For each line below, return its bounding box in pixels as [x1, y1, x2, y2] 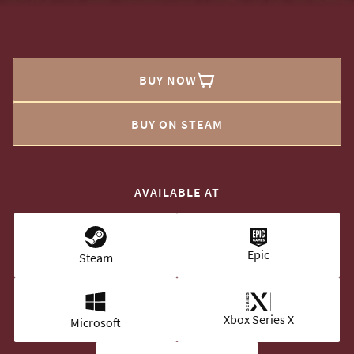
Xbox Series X [223, 311, 294, 327]
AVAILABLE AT [134, 183, 220, 200]
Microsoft [70, 314, 121, 330]
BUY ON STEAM [131, 115, 223, 132]
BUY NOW [138, 71, 197, 88]
